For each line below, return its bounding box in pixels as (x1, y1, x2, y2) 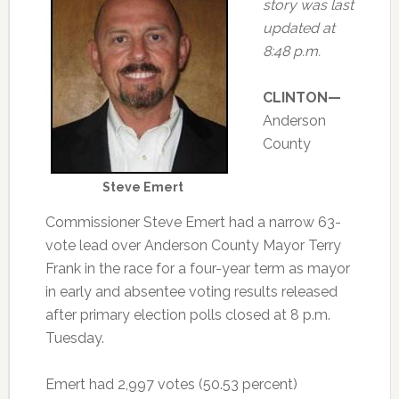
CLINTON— (262, 89, 341, 106)
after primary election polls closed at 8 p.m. (45, 306, 330, 323)
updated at (262, 20, 335, 37)
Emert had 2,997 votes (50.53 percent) (45, 376, 297, 393)
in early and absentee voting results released (45, 283, 338, 300)
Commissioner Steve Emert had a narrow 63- (45, 214, 341, 231)
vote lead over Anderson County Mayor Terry (45, 237, 341, 254)
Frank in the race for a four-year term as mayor (45, 260, 350, 277)
